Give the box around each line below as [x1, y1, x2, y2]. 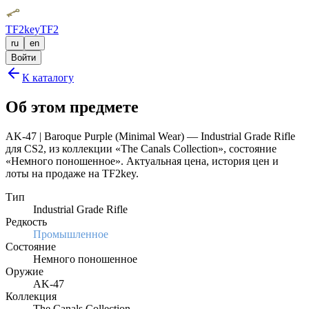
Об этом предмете [6, 97, 139, 116]
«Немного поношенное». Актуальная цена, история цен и [6, 154, 279, 167]
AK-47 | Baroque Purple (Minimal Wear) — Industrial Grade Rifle [6, 130, 295, 142]
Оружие [6, 265, 43, 277]
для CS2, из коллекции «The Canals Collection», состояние [6, 142, 277, 154]
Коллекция [6, 290, 57, 302]
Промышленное [33, 228, 108, 240]
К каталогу [22, 72, 74, 83]
